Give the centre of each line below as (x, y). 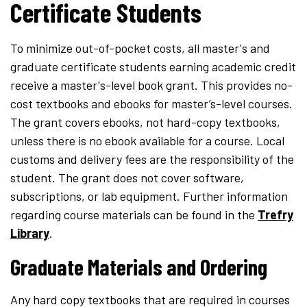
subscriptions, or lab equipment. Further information (149, 196)
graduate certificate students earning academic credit (153, 67)
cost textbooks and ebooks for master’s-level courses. (151, 104)
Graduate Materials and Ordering (139, 267)
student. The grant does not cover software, (127, 178)
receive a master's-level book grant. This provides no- (151, 85)
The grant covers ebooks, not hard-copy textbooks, (145, 122)
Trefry (275, 215)
